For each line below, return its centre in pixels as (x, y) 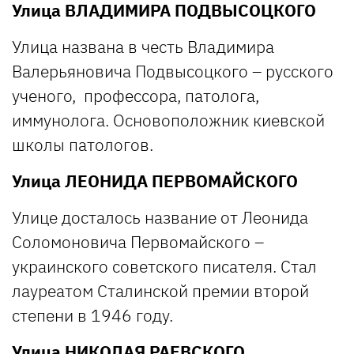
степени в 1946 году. (92, 315)
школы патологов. (83, 144)
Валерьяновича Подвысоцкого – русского (173, 71)
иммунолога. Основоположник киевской (168, 120)
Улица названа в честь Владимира (143, 46)
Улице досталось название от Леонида (160, 217)
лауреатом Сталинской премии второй (160, 290)
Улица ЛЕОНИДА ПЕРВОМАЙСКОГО (155, 181)
